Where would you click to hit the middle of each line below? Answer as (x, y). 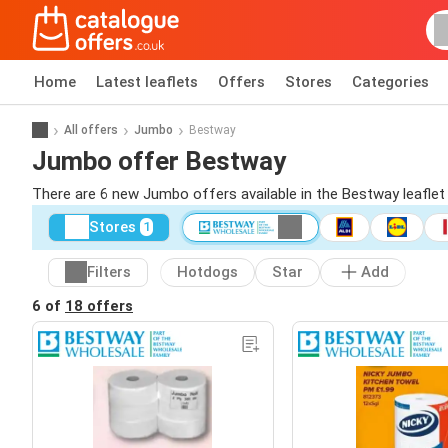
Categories (390, 82)
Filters (109, 272)
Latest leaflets (147, 82)
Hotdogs (207, 272)
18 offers (99, 305)
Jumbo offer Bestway (159, 160)
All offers (91, 129)
